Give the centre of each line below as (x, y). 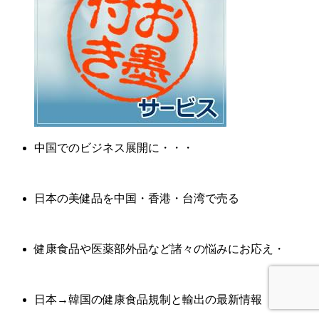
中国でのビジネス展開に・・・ (114, 147)
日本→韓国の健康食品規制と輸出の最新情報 (148, 299)
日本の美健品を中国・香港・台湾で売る (137, 198)
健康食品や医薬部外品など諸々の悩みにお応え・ (159, 249)
